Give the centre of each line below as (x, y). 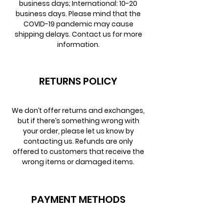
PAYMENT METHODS (78, 199)
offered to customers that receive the (78, 152)
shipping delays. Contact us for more (78, 34)
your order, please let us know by (78, 131)
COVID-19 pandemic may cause (78, 24)
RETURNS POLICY (78, 81)
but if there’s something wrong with (78, 121)
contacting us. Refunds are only (78, 141)
